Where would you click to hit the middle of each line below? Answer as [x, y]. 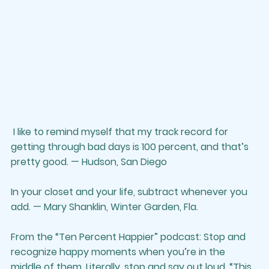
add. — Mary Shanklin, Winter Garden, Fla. [104, 207]
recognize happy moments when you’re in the [119, 252]
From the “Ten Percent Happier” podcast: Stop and [129, 237]
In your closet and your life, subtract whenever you [130, 192]
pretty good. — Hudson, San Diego [89, 162]
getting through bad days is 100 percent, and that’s [131, 147]
